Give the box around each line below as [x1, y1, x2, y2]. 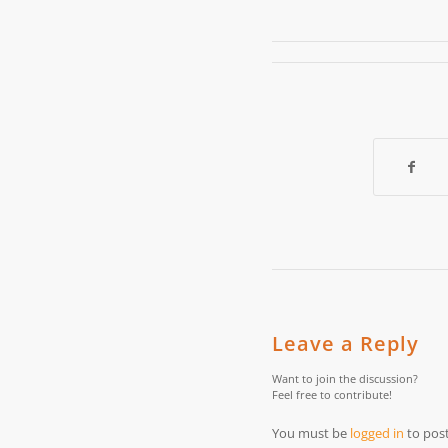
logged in [350, 424, 404, 443]
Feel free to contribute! [272, 387, 392, 403]
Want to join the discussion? [272, 371, 418, 387]
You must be [272, 424, 350, 443]
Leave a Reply [272, 330, 419, 358]
